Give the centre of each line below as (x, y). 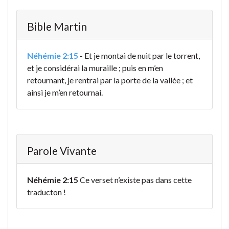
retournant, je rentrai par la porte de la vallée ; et (110, 80)
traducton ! (47, 192)
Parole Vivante (62, 151)
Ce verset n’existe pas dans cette (135, 180)
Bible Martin (57, 27)
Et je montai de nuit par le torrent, (142, 56)
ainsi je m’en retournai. (65, 93)
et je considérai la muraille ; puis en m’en (95, 68)
